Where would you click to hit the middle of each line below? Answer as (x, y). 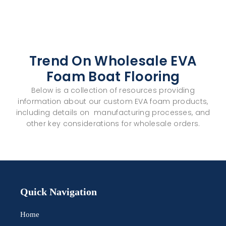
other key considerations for (80, 123)
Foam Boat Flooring (113, 76)
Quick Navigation (59, 192)
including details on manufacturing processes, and (113, 112)
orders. (186, 123)
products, (189, 101)
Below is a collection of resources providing (113, 90)
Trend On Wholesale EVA (113, 61)
